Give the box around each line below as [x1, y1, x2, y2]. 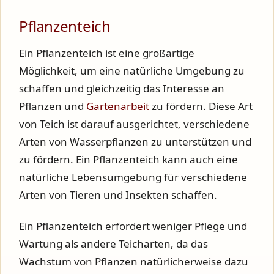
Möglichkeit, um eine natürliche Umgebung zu [19, 64, 245, 78]
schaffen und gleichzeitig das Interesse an [19, 81, 224, 96]
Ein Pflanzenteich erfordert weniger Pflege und [19, 218, 247, 233]
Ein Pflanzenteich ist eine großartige [19, 46, 194, 61]
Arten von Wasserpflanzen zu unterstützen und [19, 135, 251, 149]
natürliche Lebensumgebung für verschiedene [19, 170, 247, 185]
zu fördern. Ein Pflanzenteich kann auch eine [19, 152, 238, 167]
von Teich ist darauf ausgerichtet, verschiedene [19, 117, 250, 131]
